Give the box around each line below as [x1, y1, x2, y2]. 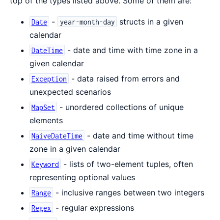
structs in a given [116, 16, 183, 27]
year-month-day [59, 17, 115, 26]
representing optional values [29, 172, 135, 182]
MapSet [31, 103, 55, 111]
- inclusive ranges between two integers [53, 187, 205, 197]
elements [29, 115, 63, 125]
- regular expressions [53, 202, 135, 213]
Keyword [31, 160, 59, 168]
